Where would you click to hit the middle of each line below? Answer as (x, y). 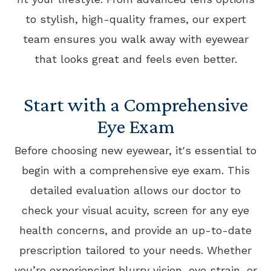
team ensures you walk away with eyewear (135, 39)
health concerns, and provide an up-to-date (135, 230)
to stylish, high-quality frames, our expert (135, 19)
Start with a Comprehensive (135, 104)
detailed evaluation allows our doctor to (135, 190)
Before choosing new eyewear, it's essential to (135, 150)
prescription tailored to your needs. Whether (135, 250)
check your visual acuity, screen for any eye (135, 210)
